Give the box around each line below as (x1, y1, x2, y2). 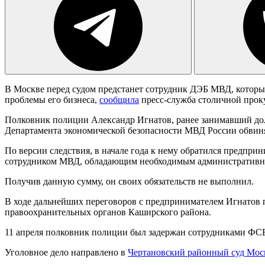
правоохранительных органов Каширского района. (5, 206, 211, 217)
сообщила (99, 94, 139, 105)
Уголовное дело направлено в (5, 247, 128, 257)
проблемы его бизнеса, (5, 94, 99, 105)
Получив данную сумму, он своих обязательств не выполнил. (5, 176, 254, 186)
